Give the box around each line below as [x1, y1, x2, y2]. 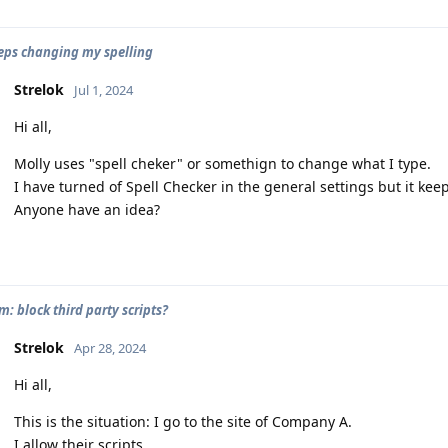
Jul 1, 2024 [74, 81, 133, 99]
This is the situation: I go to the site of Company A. [14, 412, 352, 431]
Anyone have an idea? [14, 200, 160, 219]
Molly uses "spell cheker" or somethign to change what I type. [14, 154, 431, 173]
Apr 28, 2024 [74, 339, 146, 357]
